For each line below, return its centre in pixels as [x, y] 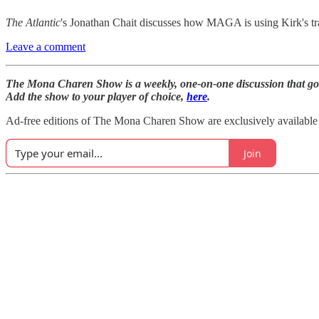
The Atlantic [33, 22]
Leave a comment [46, 47]
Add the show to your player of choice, [96, 96]
